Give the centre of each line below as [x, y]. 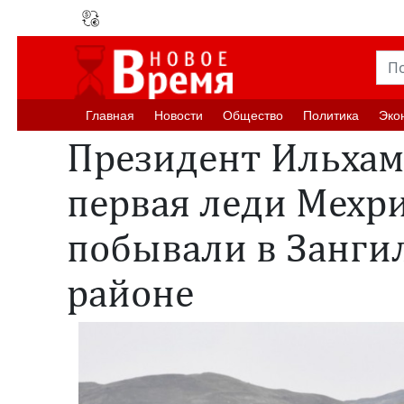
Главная [110, 115]
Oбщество [253, 115]
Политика [331, 115]
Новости [179, 115]
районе [130, 292]
